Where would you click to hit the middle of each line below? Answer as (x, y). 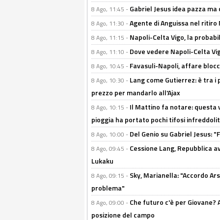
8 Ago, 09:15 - (110, 176)
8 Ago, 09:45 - (110, 149)
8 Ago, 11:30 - (110, 23)
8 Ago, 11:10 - (110, 52)
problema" (108, 188)
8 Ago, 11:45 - (110, 9)
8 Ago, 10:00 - (110, 134)
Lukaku (102, 161)
